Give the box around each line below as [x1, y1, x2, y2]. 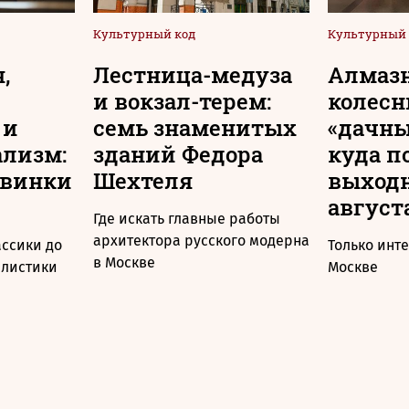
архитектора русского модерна [93, 232, 309, 249]
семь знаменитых [93, 113, 297, 142]
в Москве [93, 254, 155, 271]
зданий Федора [93, 140, 263, 169]
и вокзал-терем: [93, 87, 271, 116]
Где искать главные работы [93, 210, 280, 227]
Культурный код [93, 26, 195, 42]
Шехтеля [93, 166, 193, 195]
